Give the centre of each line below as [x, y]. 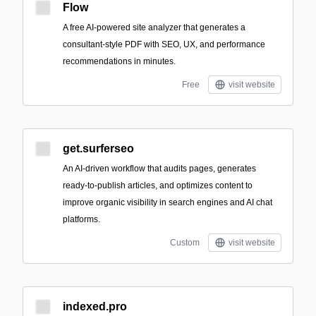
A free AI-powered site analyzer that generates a [154, 28]
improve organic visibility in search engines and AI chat [168, 202]
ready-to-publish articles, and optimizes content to [158, 186]
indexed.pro [95, 306]
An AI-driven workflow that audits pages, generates [159, 169]
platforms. [81, 219]
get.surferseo [98, 148]
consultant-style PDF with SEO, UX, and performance [164, 44]
